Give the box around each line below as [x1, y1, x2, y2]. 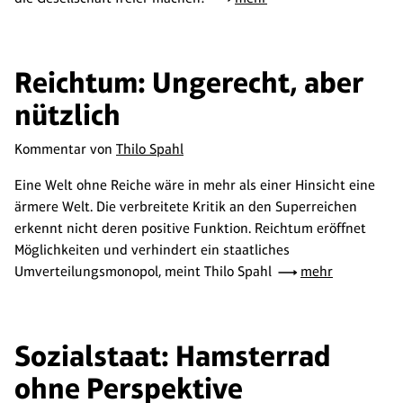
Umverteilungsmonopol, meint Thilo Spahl [14, 263, 275, 280]
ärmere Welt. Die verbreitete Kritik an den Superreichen [14, 198, 357, 215]
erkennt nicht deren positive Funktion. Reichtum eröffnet [14, 219, 366, 237]
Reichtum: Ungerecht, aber [14, 65, 363, 100]
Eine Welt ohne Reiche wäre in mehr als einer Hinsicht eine [14, 176, 375, 193]
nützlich [14, 97, 121, 132]
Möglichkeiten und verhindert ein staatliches [14, 241, 290, 258]
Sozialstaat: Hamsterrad [14, 338, 331, 373]
